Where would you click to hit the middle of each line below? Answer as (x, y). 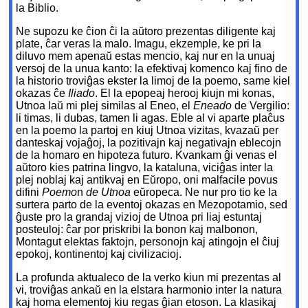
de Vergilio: (261, 106)
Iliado (82, 93)
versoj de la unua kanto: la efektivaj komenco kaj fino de (152, 69)
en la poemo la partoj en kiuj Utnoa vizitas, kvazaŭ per (147, 131)
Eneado (213, 106)
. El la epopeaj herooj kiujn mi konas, (185, 93)
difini (29, 192)
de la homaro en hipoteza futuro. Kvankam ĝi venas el (147, 155)
